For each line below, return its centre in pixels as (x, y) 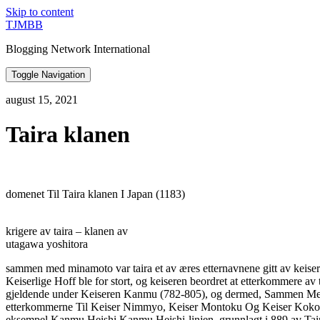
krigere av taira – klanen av (67, 231)
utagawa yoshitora (47, 244)
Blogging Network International (78, 49)
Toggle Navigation (48, 75)
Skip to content (40, 12)
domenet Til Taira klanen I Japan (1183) (95, 194)
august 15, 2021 (42, 100)
